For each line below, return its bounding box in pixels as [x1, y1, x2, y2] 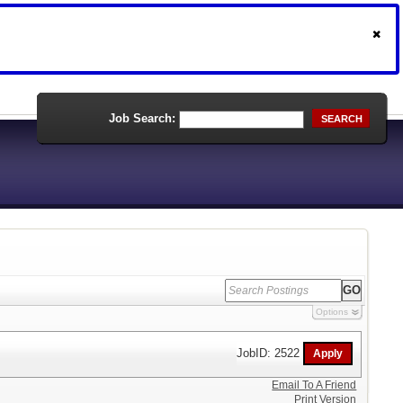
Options [315, 307, 348, 317]
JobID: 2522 [237, 345, 304, 360]
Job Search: [109, 112, 175, 125]
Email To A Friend [272, 379, 357, 391]
